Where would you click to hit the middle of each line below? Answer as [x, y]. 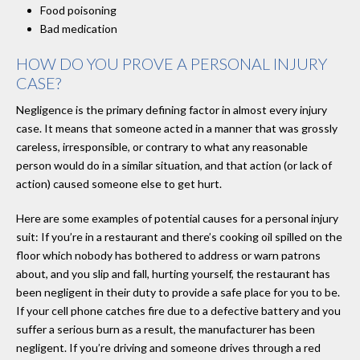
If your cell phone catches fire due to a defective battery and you [178, 310]
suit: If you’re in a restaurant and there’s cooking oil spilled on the [179, 236]
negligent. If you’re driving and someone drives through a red [168, 347]
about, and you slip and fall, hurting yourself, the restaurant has [173, 273]
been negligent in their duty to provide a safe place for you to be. [178, 292]
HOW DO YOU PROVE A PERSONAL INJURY [172, 63]
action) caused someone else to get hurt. [119, 183]
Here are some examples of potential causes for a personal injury [177, 218]
